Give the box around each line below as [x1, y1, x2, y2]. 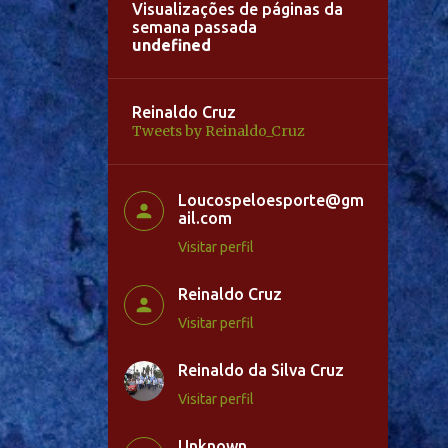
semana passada [132, 18, 257, 37]
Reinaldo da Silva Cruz [178, 361, 344, 380]
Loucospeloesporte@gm [178, 191, 364, 210]
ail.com [178, 209, 232, 228]
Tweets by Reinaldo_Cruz [132, 122, 305, 141]
